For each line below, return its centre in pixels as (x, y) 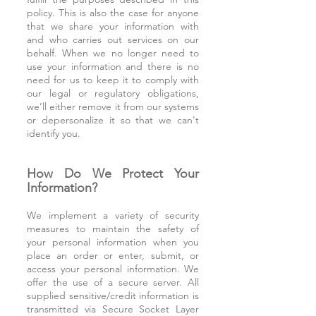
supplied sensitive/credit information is (113, 296)
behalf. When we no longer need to (113, 53)
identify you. (54, 133)
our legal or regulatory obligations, (113, 93)
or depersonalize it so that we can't (113, 120)
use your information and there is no (113, 66)
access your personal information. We (113, 269)
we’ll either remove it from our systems (113, 107)
